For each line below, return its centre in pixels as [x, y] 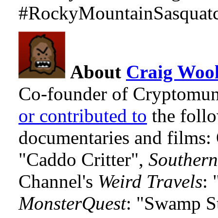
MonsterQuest [72, 203]
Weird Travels [150, 181]
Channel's [58, 181]
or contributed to [83, 115]
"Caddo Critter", [83, 159]
